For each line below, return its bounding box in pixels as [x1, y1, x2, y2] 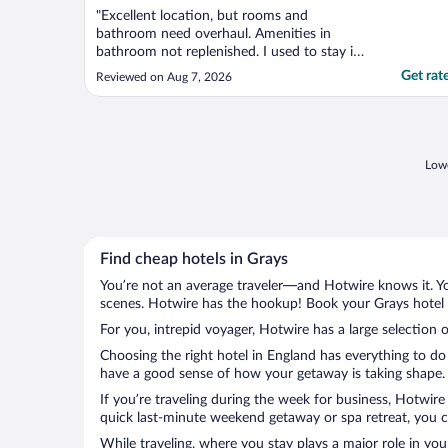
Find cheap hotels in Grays [100, 251, 288, 268]
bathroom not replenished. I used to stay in [96, 45, 361, 60]
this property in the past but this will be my [96, 63, 361, 78]
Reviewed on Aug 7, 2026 [96, 71, 232, 84]
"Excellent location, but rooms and [96, 9, 308, 24]
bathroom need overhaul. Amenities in [96, 27, 331, 42]
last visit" [96, 81, 150, 96]
